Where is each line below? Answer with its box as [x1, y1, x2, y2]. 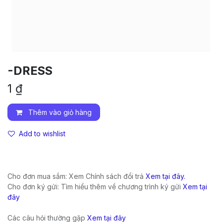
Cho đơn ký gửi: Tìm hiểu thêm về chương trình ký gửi [7, 182, 183, 191]
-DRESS [7, 63, 53, 78]
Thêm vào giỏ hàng [26, 108, 92, 116]
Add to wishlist [19, 129, 65, 138]
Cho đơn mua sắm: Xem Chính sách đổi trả [7, 171, 146, 180]
